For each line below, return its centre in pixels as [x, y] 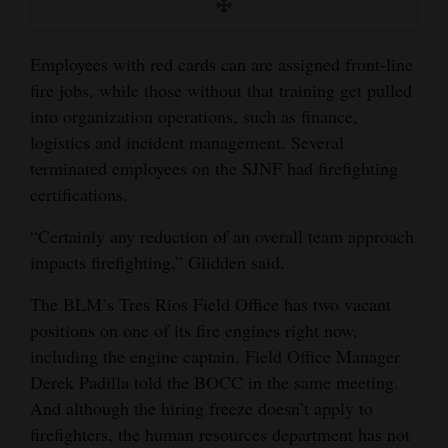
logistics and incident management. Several [187, 141]
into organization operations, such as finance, [194, 115]
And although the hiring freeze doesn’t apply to [201, 407]
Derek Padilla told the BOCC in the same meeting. [214, 381]
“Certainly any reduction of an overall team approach [222, 235]
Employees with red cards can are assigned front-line [221, 63]
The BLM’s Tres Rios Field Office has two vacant [210, 303]
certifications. [79, 193]
